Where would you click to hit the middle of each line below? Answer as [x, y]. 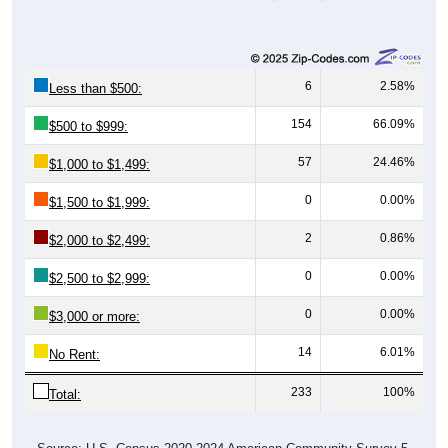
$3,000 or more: [94, 316]
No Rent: [74, 354]
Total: [65, 394]
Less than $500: [95, 88]
